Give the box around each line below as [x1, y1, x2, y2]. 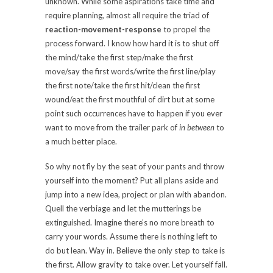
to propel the [161, 24, 210, 35]
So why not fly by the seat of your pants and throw [45, 161, 224, 172]
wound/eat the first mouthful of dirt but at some [45, 94, 214, 105]
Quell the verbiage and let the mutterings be [45, 204, 201, 214]
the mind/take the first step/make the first [45, 52, 193, 63]
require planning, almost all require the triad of [45, 10, 209, 21]
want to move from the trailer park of [45, 122, 179, 133]
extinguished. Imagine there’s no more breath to [45, 218, 214, 228]
